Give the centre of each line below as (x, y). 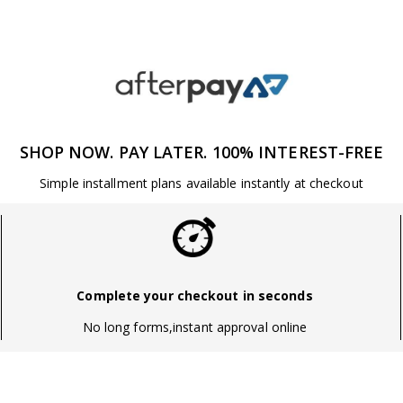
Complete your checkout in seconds (195, 296)
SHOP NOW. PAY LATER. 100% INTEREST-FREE (201, 152)
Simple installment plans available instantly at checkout (201, 183)
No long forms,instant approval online (195, 327)
